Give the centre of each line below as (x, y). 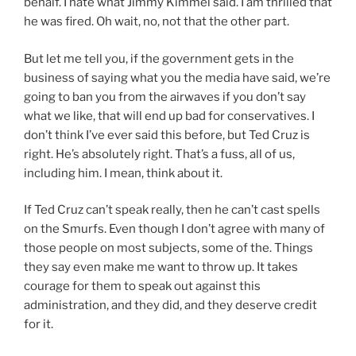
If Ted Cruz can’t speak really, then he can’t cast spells (172, 210)
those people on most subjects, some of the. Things (168, 248)
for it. (39, 325)
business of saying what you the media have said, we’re (177, 77)
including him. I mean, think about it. (123, 173)
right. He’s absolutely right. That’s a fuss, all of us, (159, 154)
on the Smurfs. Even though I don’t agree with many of (174, 229)
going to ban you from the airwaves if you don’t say (165, 97)
